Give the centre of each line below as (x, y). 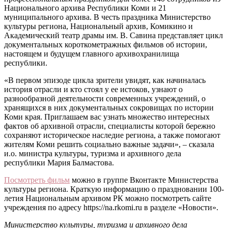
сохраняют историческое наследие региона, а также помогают (112, 135)
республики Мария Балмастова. (59, 162)
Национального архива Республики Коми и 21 (85, 8)
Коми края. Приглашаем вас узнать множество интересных (107, 117)
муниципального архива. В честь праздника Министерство (107, 17)
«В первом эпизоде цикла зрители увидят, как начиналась (105, 80)
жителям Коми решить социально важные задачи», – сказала (109, 144)
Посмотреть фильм (37, 180)
